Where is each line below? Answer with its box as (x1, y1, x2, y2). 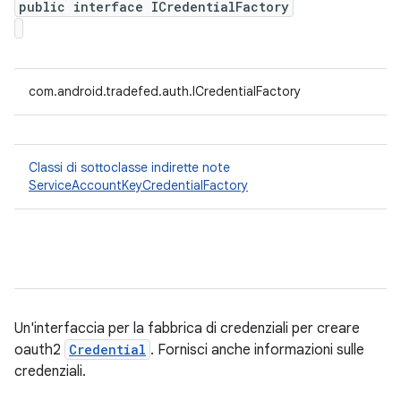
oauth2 (14, 341, 64, 359)
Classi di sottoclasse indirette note (29, 159, 230, 175)
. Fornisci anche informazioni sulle (150, 341, 364, 359)
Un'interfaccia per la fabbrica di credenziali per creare (14, 320, 360, 337)
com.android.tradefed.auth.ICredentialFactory (29, 83, 301, 99)
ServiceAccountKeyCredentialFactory (29, 177, 248, 193)
